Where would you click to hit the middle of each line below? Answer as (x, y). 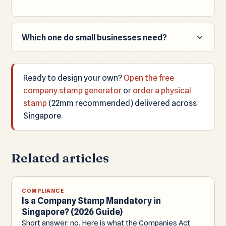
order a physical (162, 90)
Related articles (60, 158)
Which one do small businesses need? (94, 37)
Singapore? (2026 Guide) (72, 212)
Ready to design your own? (73, 78)
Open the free (149, 78)
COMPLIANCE (43, 190)
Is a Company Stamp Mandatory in (91, 201)
